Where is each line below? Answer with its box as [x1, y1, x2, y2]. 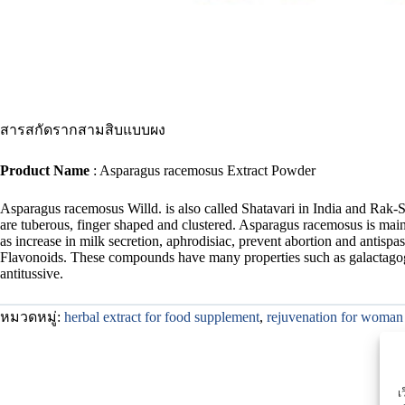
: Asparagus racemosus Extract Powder [93, 162, 316, 178]
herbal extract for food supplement [64, 308, 259, 325]
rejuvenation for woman [267, 308, 403, 325]
